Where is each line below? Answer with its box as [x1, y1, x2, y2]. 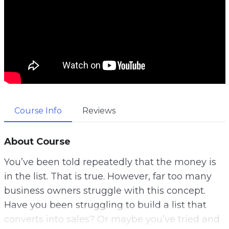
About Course [4, 135, 71, 147]
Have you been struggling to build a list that [4, 199, 207, 211]
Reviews [82, 105, 116, 116]
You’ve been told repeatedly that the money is [4, 156, 216, 168]
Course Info [14, 105, 62, 116]
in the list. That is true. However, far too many [4, 170, 212, 182]
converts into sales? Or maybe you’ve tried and [4, 213, 220, 225]
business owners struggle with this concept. [4, 185, 205, 196]
